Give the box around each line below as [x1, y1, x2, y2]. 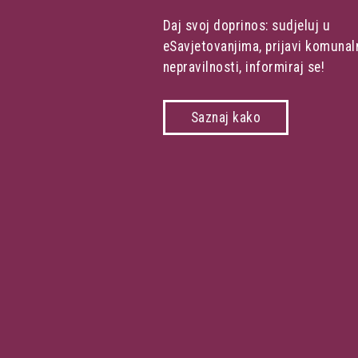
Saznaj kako [190, 109, 261, 126]
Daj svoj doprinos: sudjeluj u [162, 17, 331, 34]
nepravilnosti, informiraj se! [162, 58, 325, 75]
